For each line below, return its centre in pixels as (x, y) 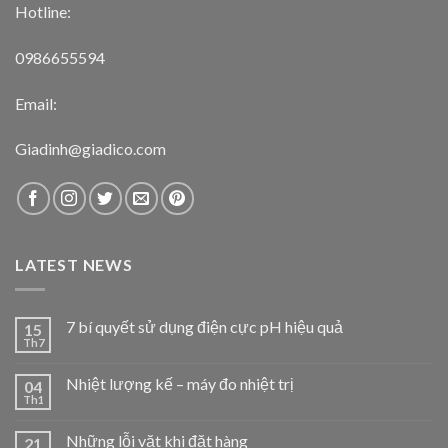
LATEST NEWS (74, 265)
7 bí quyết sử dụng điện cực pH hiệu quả (204, 326)
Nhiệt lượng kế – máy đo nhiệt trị (180, 383)
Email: (36, 103)
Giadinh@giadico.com (90, 149)
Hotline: (43, 12)
